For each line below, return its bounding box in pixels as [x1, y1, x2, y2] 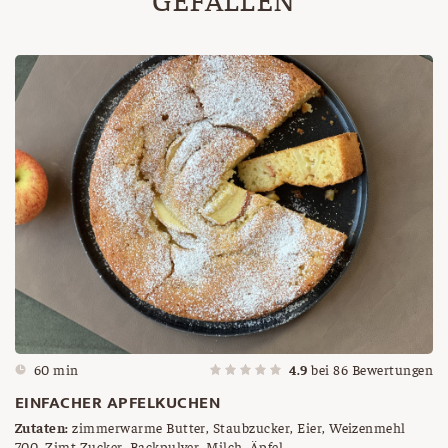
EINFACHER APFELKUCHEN [15, 388, 221, 417]
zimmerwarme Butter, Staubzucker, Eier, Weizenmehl [68, 417, 406, 436]
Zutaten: [15, 417, 69, 436]
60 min [34, 359, 79, 378]
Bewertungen [348, 359, 433, 378]
